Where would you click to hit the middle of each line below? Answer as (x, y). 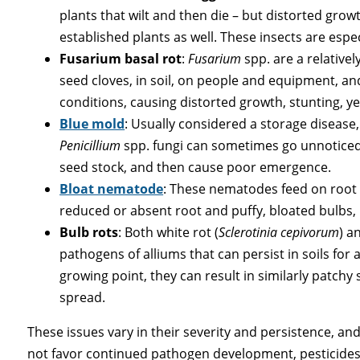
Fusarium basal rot (121, 59)
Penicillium (90, 146)
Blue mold (92, 124)
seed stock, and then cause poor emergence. (196, 168)
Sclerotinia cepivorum (279, 233)
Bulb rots (89, 233)
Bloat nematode (112, 189)
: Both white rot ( (169, 233)
